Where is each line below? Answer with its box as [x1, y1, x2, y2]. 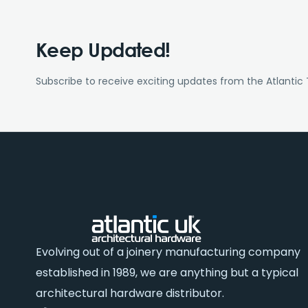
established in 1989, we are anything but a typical [36, 265, 298, 280]
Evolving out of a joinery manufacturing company [36, 244, 300, 260]
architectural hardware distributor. [36, 285, 224, 301]
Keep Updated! [36, 38, 170, 61]
